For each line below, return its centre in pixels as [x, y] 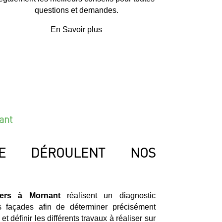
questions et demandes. [76, 10]
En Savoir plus [77, 29]
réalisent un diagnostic [108, 196]
